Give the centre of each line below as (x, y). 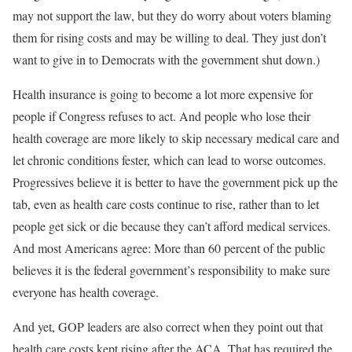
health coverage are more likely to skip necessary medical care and (176, 137)
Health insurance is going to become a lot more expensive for (163, 93)
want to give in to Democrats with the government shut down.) (166, 59)
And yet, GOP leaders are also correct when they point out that (168, 326)
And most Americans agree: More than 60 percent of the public (169, 247)
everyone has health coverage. (86, 291)
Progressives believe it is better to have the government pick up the (175, 181)
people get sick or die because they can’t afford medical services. (172, 225)
